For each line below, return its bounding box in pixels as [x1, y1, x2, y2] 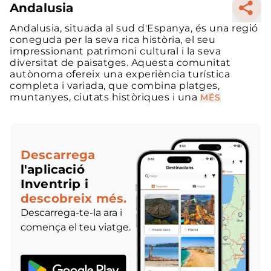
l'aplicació [21, 162, 85, 177]
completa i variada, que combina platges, [10, 79, 220, 91]
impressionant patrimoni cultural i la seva [10, 45, 221, 57]
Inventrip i [21, 177, 88, 192]
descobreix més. [21, 191, 127, 206]
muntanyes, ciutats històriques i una [10, 91, 197, 103]
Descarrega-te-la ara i [21, 207, 122, 219]
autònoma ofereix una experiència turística [10, 68, 230, 80]
